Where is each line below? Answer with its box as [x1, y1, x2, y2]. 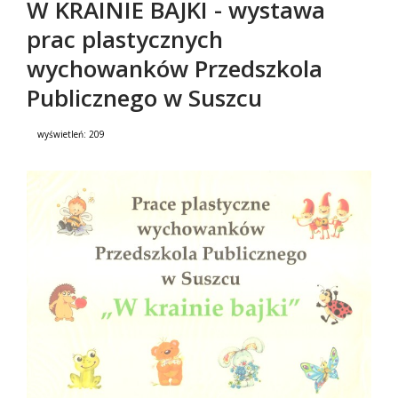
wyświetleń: [27, 127, 89, 140]
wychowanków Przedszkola [27, 52, 322, 84]
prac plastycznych [27, 23, 223, 55]
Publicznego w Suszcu [27, 82, 262, 114]
